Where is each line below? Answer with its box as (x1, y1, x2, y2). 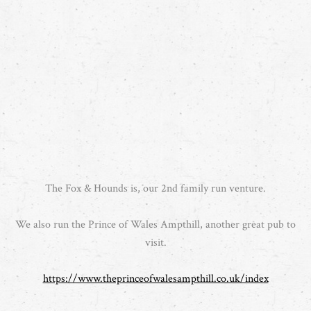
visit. (144, 235, 167, 251)
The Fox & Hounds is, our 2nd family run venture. (45, 181, 266, 196)
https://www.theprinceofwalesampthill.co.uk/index (42, 271, 269, 287)
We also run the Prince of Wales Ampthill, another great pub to (15, 217, 296, 233)
